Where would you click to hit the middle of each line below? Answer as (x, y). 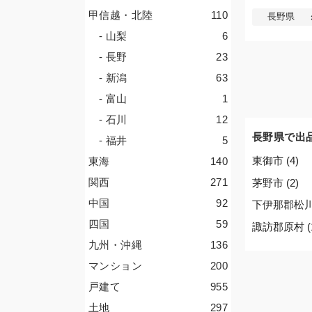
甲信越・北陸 (121, 15)
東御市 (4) (275, 161)
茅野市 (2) (275, 182)
